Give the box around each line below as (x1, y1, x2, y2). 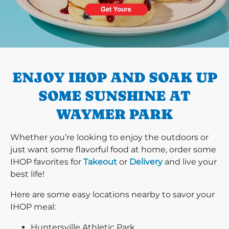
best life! (10, 169, 44, 179)
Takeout (83, 156, 117, 167)
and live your (163, 156, 217, 167)
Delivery (129, 156, 163, 167)
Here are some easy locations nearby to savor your (10, 189, 215, 199)
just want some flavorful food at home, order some (10, 144, 216, 154)
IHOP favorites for (10, 156, 83, 167)
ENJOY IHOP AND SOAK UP (12, 68, 217, 85)
